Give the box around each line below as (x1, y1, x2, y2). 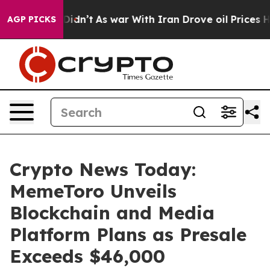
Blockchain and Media (10, 201, 215, 224)
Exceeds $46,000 (10, 245, 165, 268)
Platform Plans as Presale (10, 223, 246, 246)
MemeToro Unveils (10, 180, 177, 202)
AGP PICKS (7, 14, 56, 25)
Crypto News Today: (10, 158, 196, 181)
